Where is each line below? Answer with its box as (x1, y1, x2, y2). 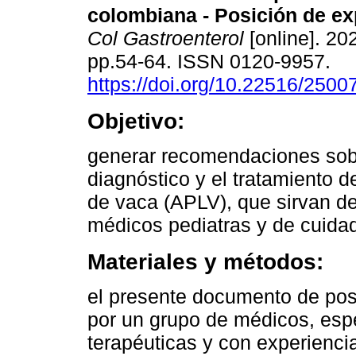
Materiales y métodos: (87, 249, 323, 275)
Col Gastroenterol (87, 27, 244, 50)
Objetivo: (87, 108, 184, 134)
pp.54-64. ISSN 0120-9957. (87, 50, 336, 73)
